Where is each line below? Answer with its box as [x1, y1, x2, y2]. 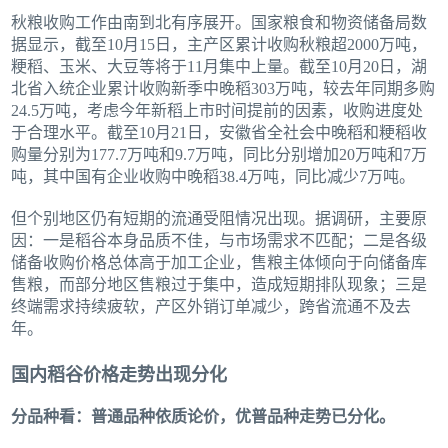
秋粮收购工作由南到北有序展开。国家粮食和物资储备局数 [11, 13, 428, 31]
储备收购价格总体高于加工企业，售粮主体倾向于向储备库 [11, 253, 428, 271]
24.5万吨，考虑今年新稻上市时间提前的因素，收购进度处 [11, 101, 424, 119]
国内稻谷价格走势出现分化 [11, 364, 228, 385]
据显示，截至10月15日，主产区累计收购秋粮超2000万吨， [11, 35, 428, 53]
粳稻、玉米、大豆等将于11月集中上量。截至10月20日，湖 [11, 57, 428, 75]
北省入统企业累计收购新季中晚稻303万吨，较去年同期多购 [11, 79, 436, 97]
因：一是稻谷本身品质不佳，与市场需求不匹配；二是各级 [11, 231, 428, 249]
